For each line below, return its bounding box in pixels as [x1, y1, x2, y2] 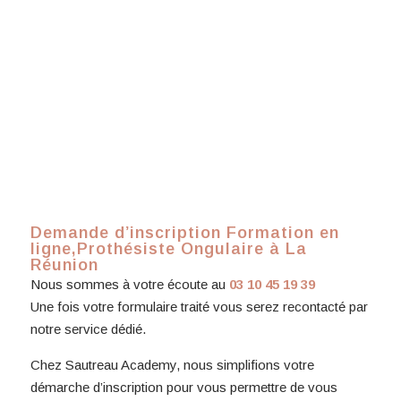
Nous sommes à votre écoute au [30, 276, 229, 292]
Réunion [30, 255, 98, 274]
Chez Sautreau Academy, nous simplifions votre [30, 356, 314, 372]
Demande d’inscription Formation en [30, 223, 339, 242]
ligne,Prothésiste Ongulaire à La [30, 239, 307, 258]
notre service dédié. [30, 320, 146, 337]
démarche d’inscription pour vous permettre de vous [30, 379, 337, 395]
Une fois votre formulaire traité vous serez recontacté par [30, 298, 368, 314]
